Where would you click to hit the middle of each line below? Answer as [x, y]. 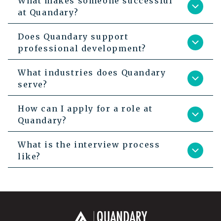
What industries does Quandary [92, 73]
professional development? [82, 49]
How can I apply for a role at [85, 109]
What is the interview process [89, 145]
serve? [33, 85]
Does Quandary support [73, 37]
